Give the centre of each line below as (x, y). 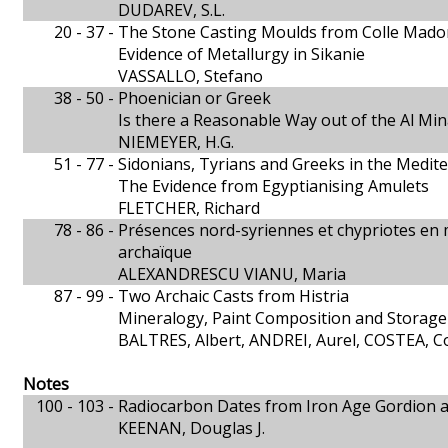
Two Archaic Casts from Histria (233, 296)
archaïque (155, 252)
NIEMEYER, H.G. (176, 142)
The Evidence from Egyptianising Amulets (273, 186)
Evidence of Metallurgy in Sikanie (241, 54)
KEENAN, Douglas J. (191, 428)
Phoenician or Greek (194, 98)
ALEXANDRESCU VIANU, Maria (232, 274)
